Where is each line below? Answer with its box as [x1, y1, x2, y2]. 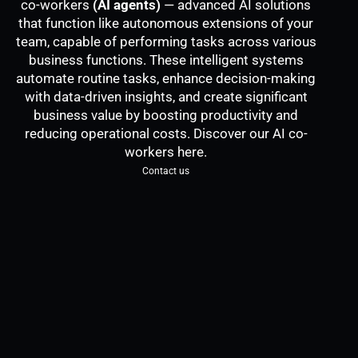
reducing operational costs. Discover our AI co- [24, 125, 308, 141]
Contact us [142, 165, 190, 177]
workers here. [125, 143, 208, 160]
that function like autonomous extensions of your [18, 14, 314, 31]
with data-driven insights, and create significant [24, 88, 308, 105]
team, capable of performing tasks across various [15, 33, 316, 50]
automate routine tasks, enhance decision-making [16, 70, 316, 86]
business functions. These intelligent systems [28, 51, 304, 68]
